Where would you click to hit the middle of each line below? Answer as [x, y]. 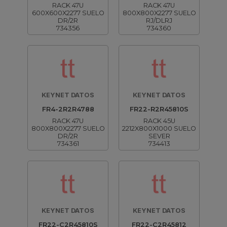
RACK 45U [159, 121]
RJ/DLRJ [159, 21]
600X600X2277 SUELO [68, 13]
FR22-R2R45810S [159, 109]
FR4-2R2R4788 [68, 109]
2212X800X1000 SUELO [159, 128]
